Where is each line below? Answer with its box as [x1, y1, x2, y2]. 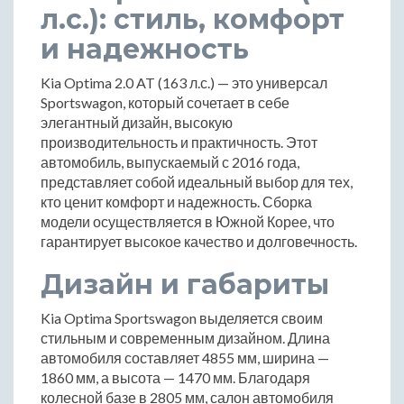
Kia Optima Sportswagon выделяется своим [41, 308, 323, 326]
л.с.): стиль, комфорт [41, 2, 344, 36]
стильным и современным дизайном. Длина [41, 328, 330, 346]
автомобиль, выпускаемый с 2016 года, [41, 152, 299, 170]
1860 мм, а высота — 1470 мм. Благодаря [41, 368, 310, 386]
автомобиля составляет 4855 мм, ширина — [41, 348, 329, 366]
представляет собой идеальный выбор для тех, [41, 172, 353, 190]
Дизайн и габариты [41, 267, 329, 301]
